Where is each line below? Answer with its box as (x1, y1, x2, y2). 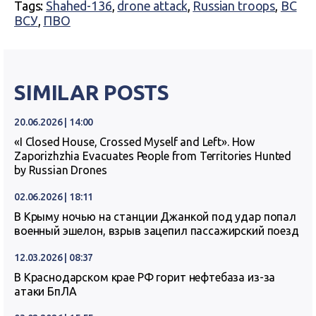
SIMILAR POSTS (14, 80, 170, 104)
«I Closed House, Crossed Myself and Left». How (14, 135, 255, 148)
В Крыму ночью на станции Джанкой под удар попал (14, 210, 296, 223)
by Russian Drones (14, 164, 107, 176)
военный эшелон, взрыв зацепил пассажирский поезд (14, 224, 299, 237)
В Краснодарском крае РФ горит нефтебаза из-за (14, 271, 276, 284)
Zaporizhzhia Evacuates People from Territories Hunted (14, 150, 292, 162)
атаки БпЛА (14, 285, 77, 298)
